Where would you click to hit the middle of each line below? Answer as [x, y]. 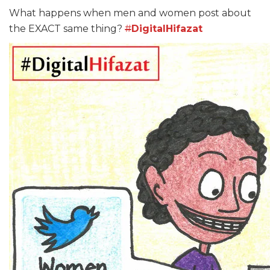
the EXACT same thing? [67, 29]
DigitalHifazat [167, 29]
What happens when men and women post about [130, 13]
